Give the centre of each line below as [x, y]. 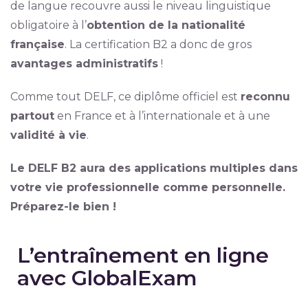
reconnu [265, 97]
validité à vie [48, 135]
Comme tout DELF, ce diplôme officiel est [125, 97]
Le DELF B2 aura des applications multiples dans [154, 168]
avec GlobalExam [107, 278]
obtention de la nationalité [166, 25]
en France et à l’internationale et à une [162, 116]
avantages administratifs [84, 64]
